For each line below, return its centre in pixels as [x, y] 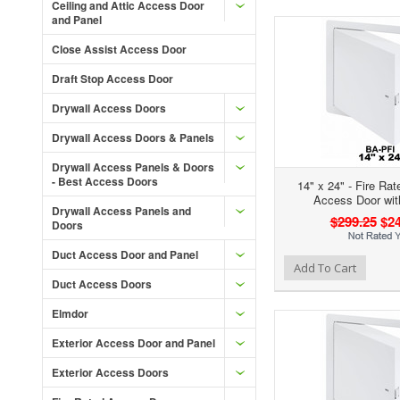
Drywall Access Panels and [121, 211]
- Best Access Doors [105, 181]
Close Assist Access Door [119, 49]
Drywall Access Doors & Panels [133, 137]
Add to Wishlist [200, 266]
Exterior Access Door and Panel [133, 343]
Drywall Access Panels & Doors [133, 167]
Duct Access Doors [102, 284]
